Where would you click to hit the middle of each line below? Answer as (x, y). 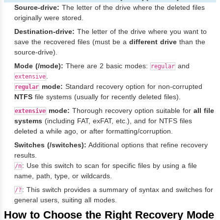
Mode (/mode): (39, 66)
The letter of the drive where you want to (141, 31)
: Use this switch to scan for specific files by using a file (110, 165)
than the (191, 41)
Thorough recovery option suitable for (132, 110)
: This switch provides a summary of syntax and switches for (118, 189)
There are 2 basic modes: (107, 66)
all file (204, 110)
